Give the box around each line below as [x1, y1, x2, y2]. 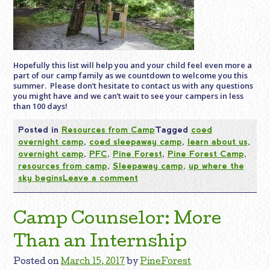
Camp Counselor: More [13, 211, 222, 228]
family [79, 69, 104, 81]
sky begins [17, 172, 63, 183]
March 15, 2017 [61, 258, 125, 267]
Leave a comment [62, 172, 138, 183]
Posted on [13, 258, 61, 267]
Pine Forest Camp [167, 148, 244, 159]
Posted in [17, 124, 61, 134]
